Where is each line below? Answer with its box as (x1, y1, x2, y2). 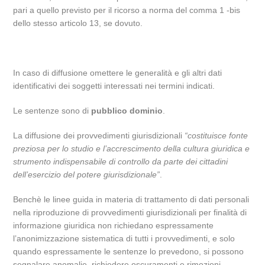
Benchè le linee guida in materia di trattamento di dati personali (13, 195, 250, 204)
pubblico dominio (91, 106, 163, 115)
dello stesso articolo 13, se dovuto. (13, 18, 143, 28)
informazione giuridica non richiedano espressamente (13, 221, 214, 230)
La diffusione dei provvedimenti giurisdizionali (13, 131, 185, 140)
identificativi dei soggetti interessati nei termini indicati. (13, 81, 215, 91)
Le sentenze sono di (13, 106, 92, 115)
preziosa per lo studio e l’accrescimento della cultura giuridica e (13, 144, 250, 153)
